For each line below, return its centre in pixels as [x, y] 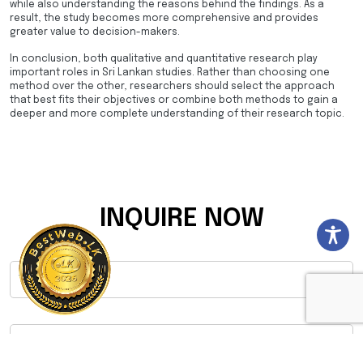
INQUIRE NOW [181, 220]
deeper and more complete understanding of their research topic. [177, 115]
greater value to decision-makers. [95, 33]
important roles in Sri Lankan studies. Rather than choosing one [170, 73]
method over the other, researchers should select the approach [172, 87]
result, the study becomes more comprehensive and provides [164, 19]
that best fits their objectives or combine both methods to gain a [174, 101]
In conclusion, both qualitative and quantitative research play [164, 60]
